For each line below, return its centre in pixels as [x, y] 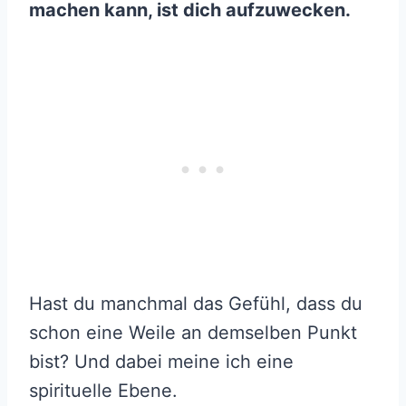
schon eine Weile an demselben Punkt [193, 333]
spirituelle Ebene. [103, 391]
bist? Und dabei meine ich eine [161, 362]
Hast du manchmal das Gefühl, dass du [196, 304]
